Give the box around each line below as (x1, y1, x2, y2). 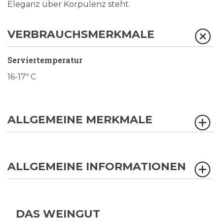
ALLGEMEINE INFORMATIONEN (7, 160, 186, 173)
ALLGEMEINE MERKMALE (7, 113, 152, 126)
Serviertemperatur (7, 55, 82, 65)
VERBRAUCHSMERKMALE (7, 28, 154, 41)
